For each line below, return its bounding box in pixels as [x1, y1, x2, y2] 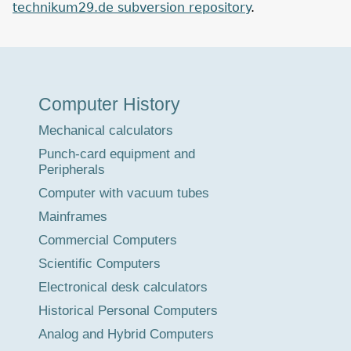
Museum [19, 74, 87, 92]
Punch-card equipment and [38, 146, 195, 161]
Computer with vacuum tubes [38, 185, 209, 201]
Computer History [38, 93, 180, 114]
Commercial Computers [38, 232, 177, 248]
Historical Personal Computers [38, 302, 218, 318]
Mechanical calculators [38, 122, 173, 138]
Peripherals [38, 161, 105, 177]
